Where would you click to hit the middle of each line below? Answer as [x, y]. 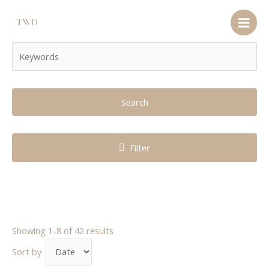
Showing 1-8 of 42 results [63, 231]
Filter [140, 148]
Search [134, 102]
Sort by [27, 252]
